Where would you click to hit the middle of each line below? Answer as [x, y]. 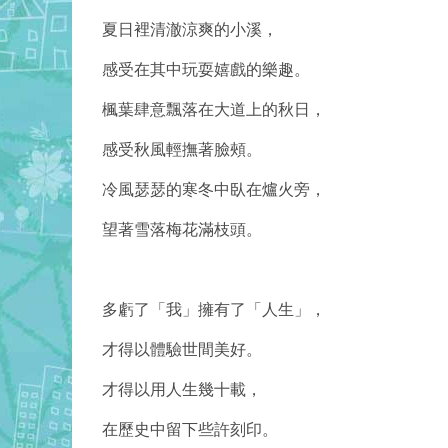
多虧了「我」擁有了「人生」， [214, 310]
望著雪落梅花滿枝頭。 [182, 230]
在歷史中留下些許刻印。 [190, 430]
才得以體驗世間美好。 [182, 350]
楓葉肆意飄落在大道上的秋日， [214, 110]
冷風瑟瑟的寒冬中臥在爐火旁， [214, 190]
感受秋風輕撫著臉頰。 [182, 150]
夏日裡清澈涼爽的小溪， [190, 30]
